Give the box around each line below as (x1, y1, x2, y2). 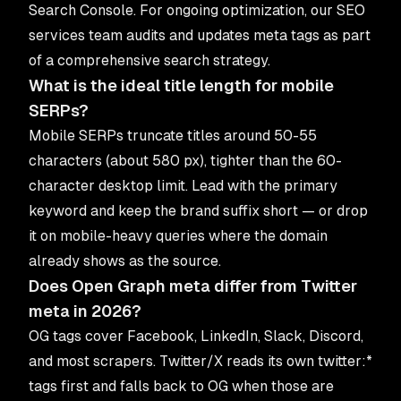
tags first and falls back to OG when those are (29, 378, 334, 395)
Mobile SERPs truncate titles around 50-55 (29, 127, 317, 144)
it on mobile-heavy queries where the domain (29, 227, 328, 244)
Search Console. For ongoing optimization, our (29, 2, 333, 19)
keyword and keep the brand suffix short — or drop (29, 202, 368, 219)
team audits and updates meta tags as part (85, 27, 371, 44)
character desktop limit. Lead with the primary (29, 177, 337, 194)
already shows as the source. (29, 252, 221, 269)
